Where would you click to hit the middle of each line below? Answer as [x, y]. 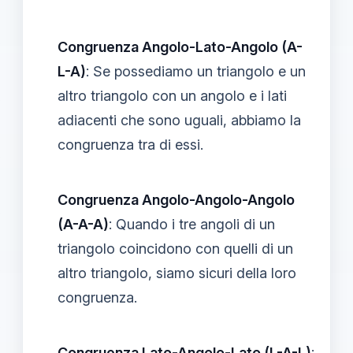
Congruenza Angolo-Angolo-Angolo [176, 200]
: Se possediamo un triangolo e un [196, 71]
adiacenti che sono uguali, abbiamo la [179, 120]
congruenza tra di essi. [130, 145]
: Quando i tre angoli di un [192, 224]
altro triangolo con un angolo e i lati [172, 96]
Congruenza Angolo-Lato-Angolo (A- [180, 47]
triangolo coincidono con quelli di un [175, 249]
